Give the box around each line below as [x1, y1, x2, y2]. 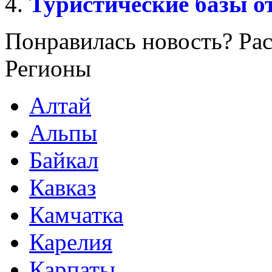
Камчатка [29, 201, 123, 228]
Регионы [5, 55, 91, 81]
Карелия [29, 228, 112, 255]
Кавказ [29, 174, 96, 200]
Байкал [29, 146, 98, 173]
